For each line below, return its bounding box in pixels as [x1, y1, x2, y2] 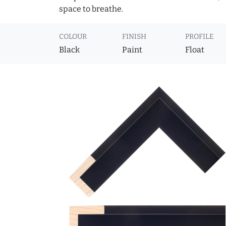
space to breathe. [59, 4, 123, 14]
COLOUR [59, 32, 87, 41]
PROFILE [185, 32, 214, 41]
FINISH [122, 32, 147, 41]
